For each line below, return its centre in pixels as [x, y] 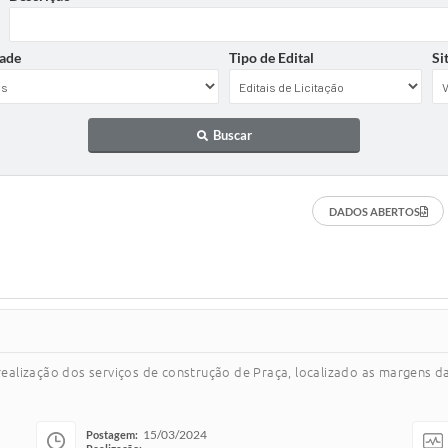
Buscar [232, 135]
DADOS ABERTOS [374, 211]
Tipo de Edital [271, 57]
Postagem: [112, 434]
